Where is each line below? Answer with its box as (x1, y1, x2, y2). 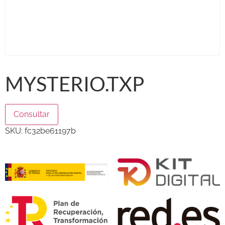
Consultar (14, 109, 50, 119)
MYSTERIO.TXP (5, 71, 144, 96)
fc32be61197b (25, 126, 76, 136)
